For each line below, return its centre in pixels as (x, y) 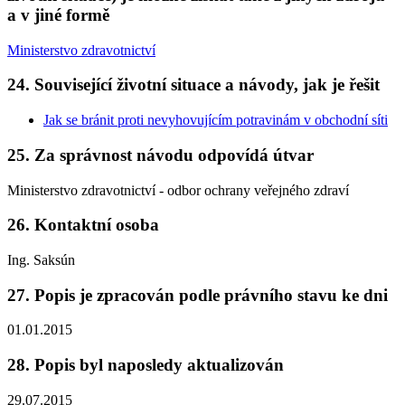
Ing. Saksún (41, 259)
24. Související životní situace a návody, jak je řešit (193, 85)
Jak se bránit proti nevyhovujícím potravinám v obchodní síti (216, 120)
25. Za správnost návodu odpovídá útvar (160, 155)
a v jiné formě (58, 14)
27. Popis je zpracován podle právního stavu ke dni (198, 295)
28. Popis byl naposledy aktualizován (146, 365)
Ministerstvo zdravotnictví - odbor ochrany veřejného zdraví (178, 190)
